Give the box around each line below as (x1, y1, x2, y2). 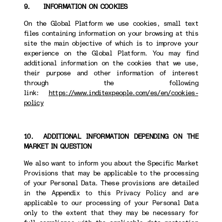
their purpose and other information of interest (24, 68, 198, 78)
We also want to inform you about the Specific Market (24, 159, 198, 168)
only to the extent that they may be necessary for (24, 208, 198, 218)
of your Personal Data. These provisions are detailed (24, 178, 198, 188)
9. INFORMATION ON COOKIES (24, 2, 128, 11)
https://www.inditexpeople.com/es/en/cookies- (48, 88, 198, 98)
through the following (24, 78, 198, 88)
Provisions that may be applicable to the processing (24, 168, 198, 178)
